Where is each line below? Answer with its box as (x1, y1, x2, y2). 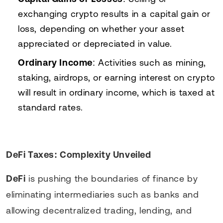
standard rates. (18, 102, 83, 112)
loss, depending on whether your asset (18, 23, 185, 34)
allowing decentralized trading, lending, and (6, 205, 192, 216)
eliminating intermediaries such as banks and (6, 189, 199, 200)
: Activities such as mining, (93, 57, 206, 68)
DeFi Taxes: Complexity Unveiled (6, 149, 151, 160)
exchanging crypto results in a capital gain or (18, 8, 211, 19)
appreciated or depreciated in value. (18, 38, 172, 49)
